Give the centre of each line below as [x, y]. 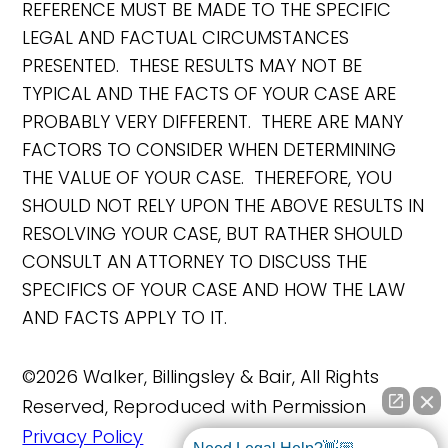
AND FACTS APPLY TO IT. [125, 318]
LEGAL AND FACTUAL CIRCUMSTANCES [186, 38]
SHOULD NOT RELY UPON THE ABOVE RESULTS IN [223, 206]
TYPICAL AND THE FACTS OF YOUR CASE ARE [209, 94]
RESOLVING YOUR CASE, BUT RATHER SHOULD [213, 234]
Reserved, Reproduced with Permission [194, 407]
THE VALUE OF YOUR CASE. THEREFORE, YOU [207, 178]
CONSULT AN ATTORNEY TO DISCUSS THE [195, 262]
